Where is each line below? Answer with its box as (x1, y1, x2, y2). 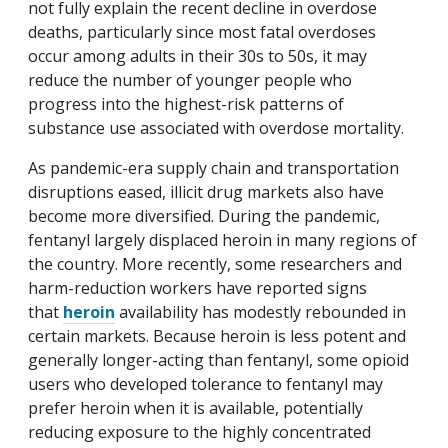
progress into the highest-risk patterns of (28, 93, 344, 116)
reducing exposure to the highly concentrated (28, 421, 371, 444)
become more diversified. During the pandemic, (28, 205, 380, 228)
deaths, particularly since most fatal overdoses (28, 21, 376, 44)
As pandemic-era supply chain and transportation (28, 157, 399, 180)
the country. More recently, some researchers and (28, 253, 402, 276)
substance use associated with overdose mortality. (28, 117, 404, 140)
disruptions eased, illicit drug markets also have (28, 181, 384, 204)
